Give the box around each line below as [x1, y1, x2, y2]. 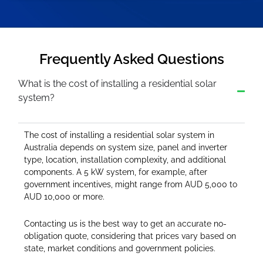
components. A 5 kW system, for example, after [24, 167, 208, 177]
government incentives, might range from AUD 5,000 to [24, 180, 238, 190]
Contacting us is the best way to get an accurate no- [24, 219, 227, 229]
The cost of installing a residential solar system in [24, 130, 215, 140]
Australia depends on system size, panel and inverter [24, 143, 228, 153]
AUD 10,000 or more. [24, 192, 105, 202]
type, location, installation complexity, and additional [24, 155, 227, 165]
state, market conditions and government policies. [24, 244, 216, 254]
